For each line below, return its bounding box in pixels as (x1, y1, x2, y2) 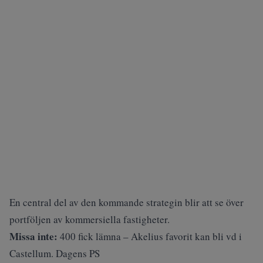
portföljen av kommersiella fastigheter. (9, 213, 170, 226)
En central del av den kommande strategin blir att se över (9, 195, 244, 209)
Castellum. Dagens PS (9, 247, 100, 260)
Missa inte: (9, 229, 58, 244)
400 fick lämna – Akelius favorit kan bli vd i (60, 230, 242, 243)
